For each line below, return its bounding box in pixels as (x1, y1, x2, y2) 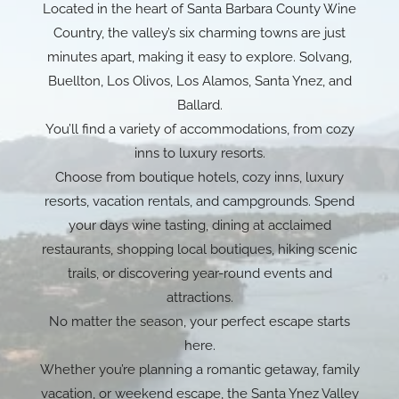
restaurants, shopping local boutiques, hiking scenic (42, 240, 357, 257)
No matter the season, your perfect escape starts (49, 313, 350, 330)
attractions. (166, 289, 233, 305)
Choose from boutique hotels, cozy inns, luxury (55, 168, 344, 185)
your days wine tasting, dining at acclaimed (68, 216, 331, 233)
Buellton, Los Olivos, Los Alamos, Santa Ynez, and (47, 72, 352, 89)
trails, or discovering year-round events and (67, 265, 332, 281)
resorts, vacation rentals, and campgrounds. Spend (45, 192, 354, 209)
